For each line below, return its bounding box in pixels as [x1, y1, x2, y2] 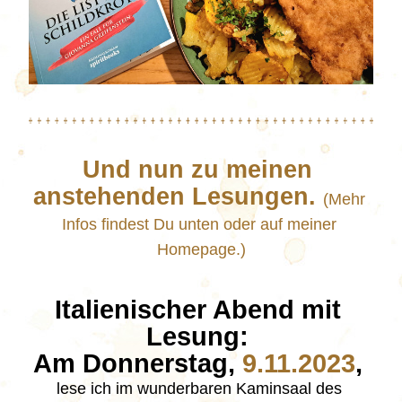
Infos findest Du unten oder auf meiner [61, 215, 336, 233]
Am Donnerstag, [32, 349, 242, 378]
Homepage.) [156, 240, 246, 258]
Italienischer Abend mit [54, 295, 341, 324]
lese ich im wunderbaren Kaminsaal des [56, 380, 342, 398]
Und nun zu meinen [83, 156, 312, 183]
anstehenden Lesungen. [32, 183, 323, 210]
